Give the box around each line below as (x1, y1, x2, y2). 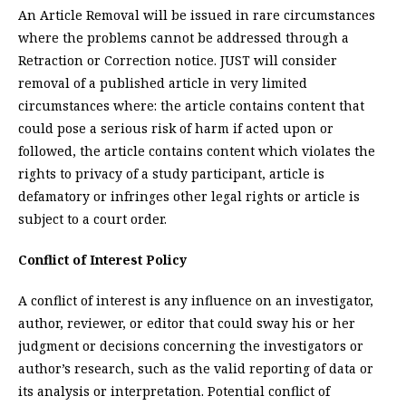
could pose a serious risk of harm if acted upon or (18, 120, 333, 138)
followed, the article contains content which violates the (18, 142, 375, 160)
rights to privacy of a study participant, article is (18, 165, 324, 183)
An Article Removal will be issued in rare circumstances (18, 6, 375, 24)
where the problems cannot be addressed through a (18, 29, 349, 47)
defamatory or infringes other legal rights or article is (18, 188, 360, 206)
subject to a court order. (18, 210, 167, 228)
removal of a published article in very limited (18, 74, 307, 92)
